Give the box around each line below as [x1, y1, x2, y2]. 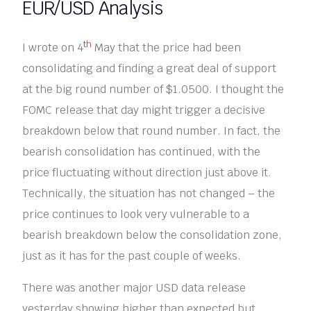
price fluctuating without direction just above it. [22, 165, 272, 180]
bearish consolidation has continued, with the [22, 144, 261, 159]
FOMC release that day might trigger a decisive [22, 102, 266, 117]
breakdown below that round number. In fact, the [22, 123, 281, 138]
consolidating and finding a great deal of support [22, 60, 277, 76]
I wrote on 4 [22, 40, 84, 55]
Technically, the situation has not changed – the [22, 185, 276, 201]
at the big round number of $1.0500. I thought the [22, 81, 285, 96]
